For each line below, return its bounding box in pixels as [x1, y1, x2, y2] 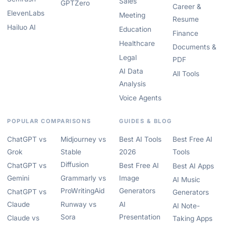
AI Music [173, 176, 200, 184]
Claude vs [7, 214, 39, 222]
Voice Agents [119, 94, 161, 102]
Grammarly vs [61, 174, 106, 182]
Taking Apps [173, 214, 212, 222]
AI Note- [173, 202, 200, 210]
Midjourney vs [61, 135, 106, 143]
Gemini [7, 174, 29, 182]
